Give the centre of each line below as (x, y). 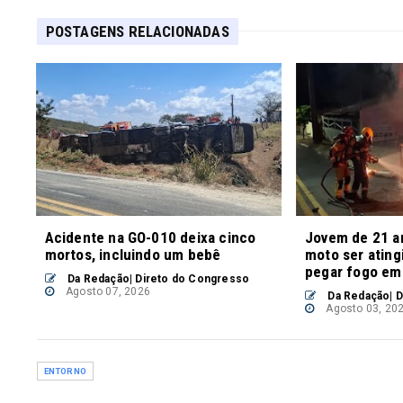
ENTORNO (65, 371)
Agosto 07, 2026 (106, 291)
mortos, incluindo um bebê (133, 254)
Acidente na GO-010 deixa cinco (150, 237)
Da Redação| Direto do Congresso (157, 278)
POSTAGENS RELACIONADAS (137, 31)
